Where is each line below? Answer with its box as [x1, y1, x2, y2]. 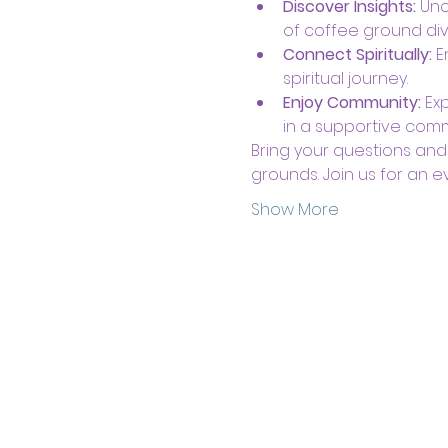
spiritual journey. [282, 66, 408, 90]
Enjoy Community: [282, 90, 421, 114]
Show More [250, 197, 339, 221]
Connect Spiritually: [282, 42, 432, 66]
